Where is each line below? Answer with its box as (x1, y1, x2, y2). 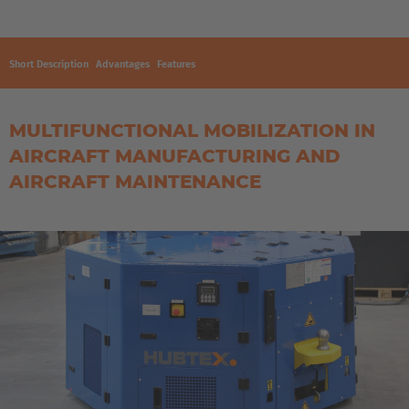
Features (157, 58, 195, 70)
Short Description (9, 58, 89, 70)
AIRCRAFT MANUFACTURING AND (9, 144, 341, 167)
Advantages (96, 58, 150, 70)
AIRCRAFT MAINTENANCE (9, 170, 261, 193)
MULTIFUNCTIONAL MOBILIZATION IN (9, 119, 375, 142)
